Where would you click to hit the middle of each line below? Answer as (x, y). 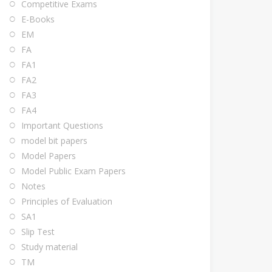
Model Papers (49, 156)
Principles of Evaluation (67, 201)
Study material (49, 247)
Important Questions (62, 125)
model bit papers (54, 141)
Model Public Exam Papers (73, 171)
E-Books (38, 19)
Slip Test (38, 232)
